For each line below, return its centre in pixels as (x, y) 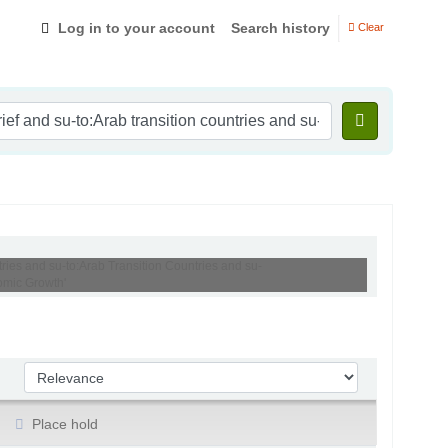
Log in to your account (136, 27)
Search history (280, 27)
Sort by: (50, 371)
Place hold (63, 423)
